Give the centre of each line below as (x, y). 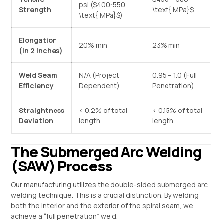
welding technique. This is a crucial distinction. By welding (105, 195)
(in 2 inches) (41, 51)
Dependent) (100, 86)
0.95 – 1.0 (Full (175, 75)
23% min (166, 45)
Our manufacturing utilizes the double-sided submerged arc (110, 184)
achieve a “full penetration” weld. (65, 216)
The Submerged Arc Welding (106, 152)
